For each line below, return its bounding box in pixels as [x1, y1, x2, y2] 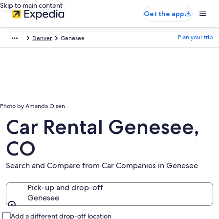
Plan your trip [178, 33, 213, 41]
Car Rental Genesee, [6, 114, 199, 139]
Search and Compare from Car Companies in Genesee [6, 160, 198, 171]
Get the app [144, 9, 184, 18]
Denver [32, 34, 52, 42]
